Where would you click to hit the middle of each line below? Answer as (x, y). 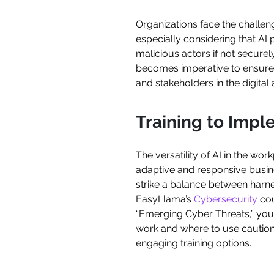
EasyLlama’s (165, 199)
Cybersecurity (226, 199)
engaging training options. (194, 243)
